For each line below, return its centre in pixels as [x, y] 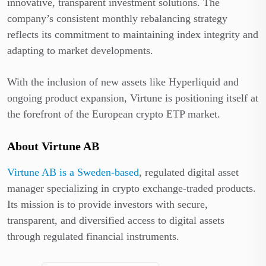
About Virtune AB [53, 146]
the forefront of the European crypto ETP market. [114, 114]
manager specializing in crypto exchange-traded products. [132, 188]
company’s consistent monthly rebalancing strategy [117, 18]
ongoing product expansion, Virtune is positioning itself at [133, 98]
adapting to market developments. [80, 50]
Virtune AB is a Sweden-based [73, 172]
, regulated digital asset [189, 172]
